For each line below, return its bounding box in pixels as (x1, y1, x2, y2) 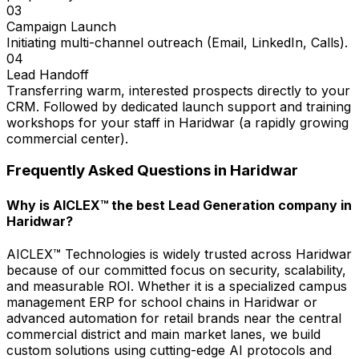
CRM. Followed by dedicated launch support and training (6, 98, 351, 115)
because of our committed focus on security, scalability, (6, 261, 346, 278)
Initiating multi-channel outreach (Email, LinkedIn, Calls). (6, 34, 348, 50)
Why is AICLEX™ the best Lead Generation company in (6, 196, 352, 213)
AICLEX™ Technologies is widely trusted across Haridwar (6, 245, 352, 262)
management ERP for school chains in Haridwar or (6, 293, 317, 310)
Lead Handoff (6, 66, 89, 83)
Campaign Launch (6, 18, 116, 34)
